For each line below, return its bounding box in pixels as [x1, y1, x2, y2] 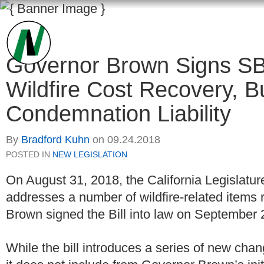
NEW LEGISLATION [52, 150, 127, 160]
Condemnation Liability [6, 101, 231, 126]
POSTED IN [6, 150, 52, 160]
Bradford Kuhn [21, 134, 90, 146]
